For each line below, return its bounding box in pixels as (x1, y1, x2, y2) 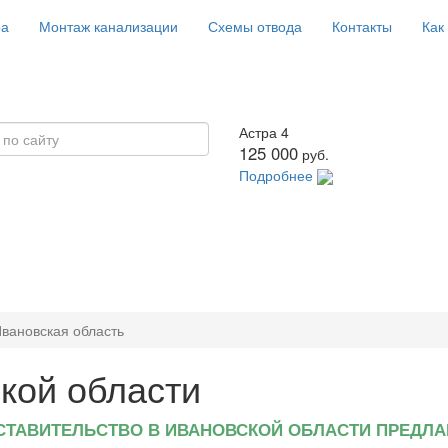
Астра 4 (239, 122, 289, 142)
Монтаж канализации (39, 16, 178, 36)
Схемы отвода (208, 16, 302, 36)
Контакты (332, 16, 392, 36)
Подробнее (239, 165, 313, 185)
